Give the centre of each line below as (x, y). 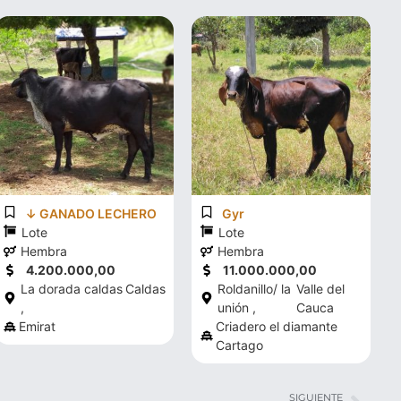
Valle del (321, 289)
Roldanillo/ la (254, 289)
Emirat (37, 326)
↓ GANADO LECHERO (91, 213)
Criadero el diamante (277, 326)
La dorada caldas (72, 289)
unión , (237, 307)
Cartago (239, 345)
